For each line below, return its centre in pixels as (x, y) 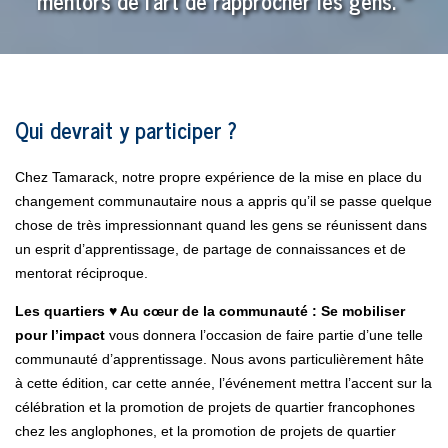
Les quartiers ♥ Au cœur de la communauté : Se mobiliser (210, 311)
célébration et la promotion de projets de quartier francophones (215, 407)
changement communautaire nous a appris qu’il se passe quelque (223, 201)
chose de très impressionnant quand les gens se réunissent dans (221, 225)
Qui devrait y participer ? (126, 130)
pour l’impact (62, 335)
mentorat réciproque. (87, 273)
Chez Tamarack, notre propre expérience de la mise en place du (218, 177)
